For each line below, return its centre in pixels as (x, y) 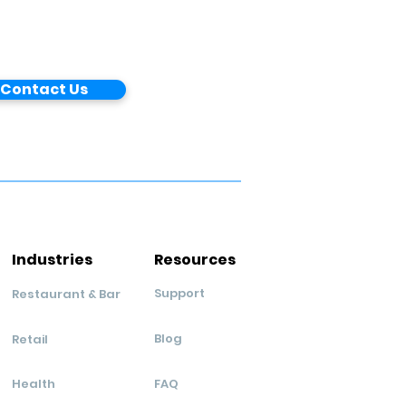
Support (179, 293)
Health (34, 383)
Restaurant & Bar (66, 294)
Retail (30, 339)
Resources (195, 259)
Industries (52, 259)
